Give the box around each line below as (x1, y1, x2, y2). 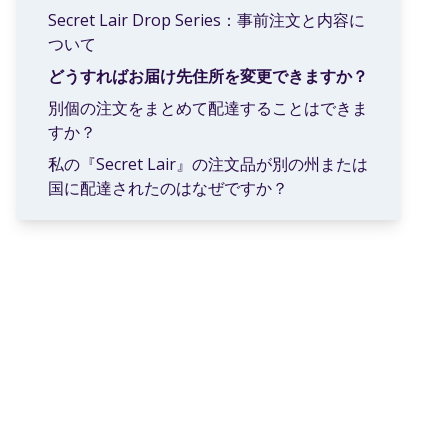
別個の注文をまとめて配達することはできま (48, 96, 369, 119)
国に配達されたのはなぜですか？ (48, 176, 289, 199)
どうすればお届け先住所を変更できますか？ (48, 64, 369, 87)
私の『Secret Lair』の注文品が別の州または (48, 152, 369, 175)
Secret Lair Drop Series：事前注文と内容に (48, 8, 366, 31)
